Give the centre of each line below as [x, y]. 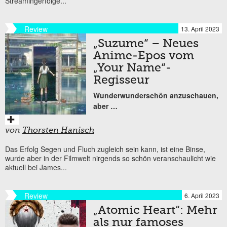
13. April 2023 [200, 28]
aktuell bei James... [36, 167]
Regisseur [121, 80]
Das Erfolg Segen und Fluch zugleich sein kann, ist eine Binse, [105, 149]
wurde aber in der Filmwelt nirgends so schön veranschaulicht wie [110, 158]
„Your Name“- [132, 68]
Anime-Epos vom [144, 56]
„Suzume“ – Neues [146, 44]
